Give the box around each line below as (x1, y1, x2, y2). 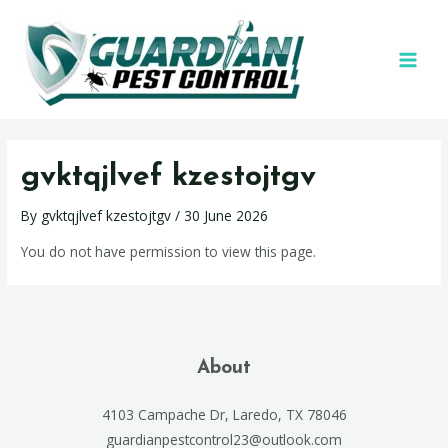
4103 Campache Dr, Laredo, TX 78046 (101, 405, 347, 425)
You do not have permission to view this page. (21, 242, 317, 262)
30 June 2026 (184, 206, 269, 226)
